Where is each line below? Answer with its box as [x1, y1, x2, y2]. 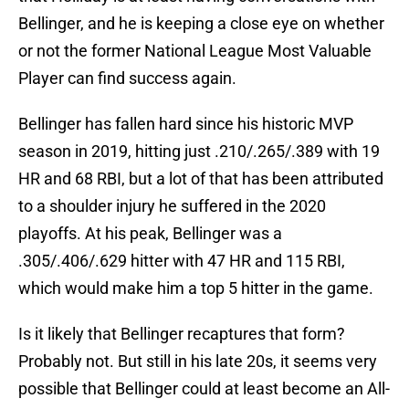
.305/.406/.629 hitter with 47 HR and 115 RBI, [18, 251, 345, 271]
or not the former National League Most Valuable [18, 41, 372, 61]
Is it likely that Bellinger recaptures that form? [18, 324, 345, 344]
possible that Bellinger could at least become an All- [18, 379, 390, 399]
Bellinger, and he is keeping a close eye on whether [18, 14, 384, 34]
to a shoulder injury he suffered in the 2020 [18, 196, 326, 216]
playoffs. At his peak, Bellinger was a [18, 224, 282, 244]
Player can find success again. [18, 68, 236, 89]
